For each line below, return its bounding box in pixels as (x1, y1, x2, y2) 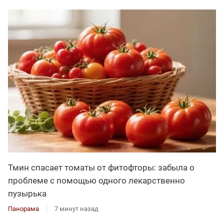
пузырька (8, 188, 46, 198)
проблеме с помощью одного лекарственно (8, 175, 185, 185)
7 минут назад (54, 204, 98, 212)
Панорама (8, 204, 39, 212)
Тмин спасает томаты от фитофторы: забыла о (8, 162, 194, 172)
